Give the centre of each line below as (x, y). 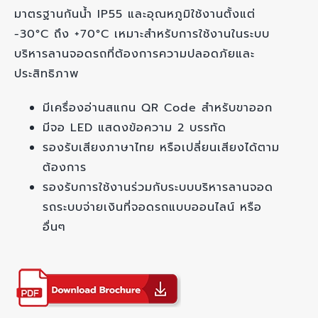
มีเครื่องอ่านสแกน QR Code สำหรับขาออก (157, 108)
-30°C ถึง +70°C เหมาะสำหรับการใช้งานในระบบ (142, 34)
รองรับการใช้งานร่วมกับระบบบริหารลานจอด (158, 188)
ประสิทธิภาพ (46, 74)
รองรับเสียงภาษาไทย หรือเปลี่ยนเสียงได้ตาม (161, 148)
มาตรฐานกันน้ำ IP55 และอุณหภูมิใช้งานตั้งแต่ (135, 15)
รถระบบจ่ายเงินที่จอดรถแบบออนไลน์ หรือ (152, 208)
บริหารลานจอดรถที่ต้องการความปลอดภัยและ (134, 54)
